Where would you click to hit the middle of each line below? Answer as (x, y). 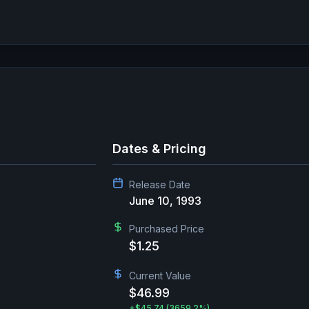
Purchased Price (167, 229)
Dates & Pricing (159, 149)
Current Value (160, 276)
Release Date (160, 185)
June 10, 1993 (165, 201)
